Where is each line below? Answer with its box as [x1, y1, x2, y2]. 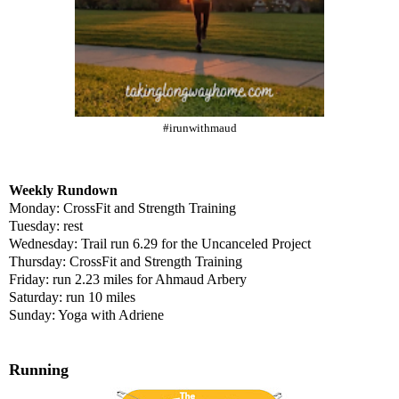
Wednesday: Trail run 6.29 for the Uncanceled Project [9, 236, 311, 252]
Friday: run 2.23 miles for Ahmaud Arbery [9, 272, 247, 288]
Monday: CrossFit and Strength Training [9, 200, 236, 216]
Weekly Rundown [9, 183, 118, 199]
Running [9, 361, 69, 379]
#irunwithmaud [162, 122, 237, 135]
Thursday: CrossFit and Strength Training [9, 254, 242, 270]
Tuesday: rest [9, 218, 83, 234]
